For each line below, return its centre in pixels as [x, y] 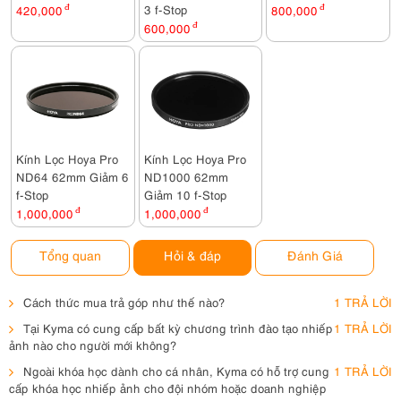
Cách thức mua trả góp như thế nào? [124, 301]
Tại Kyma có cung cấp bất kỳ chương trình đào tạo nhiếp [178, 327]
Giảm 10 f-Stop [185, 194]
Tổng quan [70, 254]
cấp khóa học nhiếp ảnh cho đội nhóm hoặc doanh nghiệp [168, 387]
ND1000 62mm [186, 176]
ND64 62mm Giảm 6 [73, 176]
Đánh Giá [315, 254]
